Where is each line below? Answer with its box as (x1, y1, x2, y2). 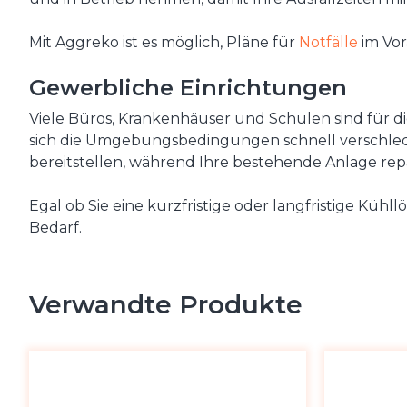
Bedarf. (29, 219, 82, 237)
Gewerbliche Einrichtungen (29, 74, 347, 102)
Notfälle (299, 34, 358, 52)
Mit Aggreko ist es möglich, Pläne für (29, 34, 299, 52)
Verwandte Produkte (29, 289, 303, 321)
